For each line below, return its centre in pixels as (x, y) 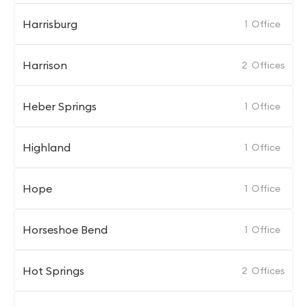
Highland (47, 147)
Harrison (45, 65)
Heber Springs (60, 106)
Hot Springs (53, 271)
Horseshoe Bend (65, 230)
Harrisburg (50, 24)
